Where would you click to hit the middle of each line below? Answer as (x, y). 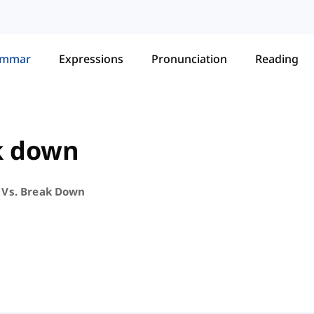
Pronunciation (189, 59)
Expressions (91, 59)
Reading (277, 59)
